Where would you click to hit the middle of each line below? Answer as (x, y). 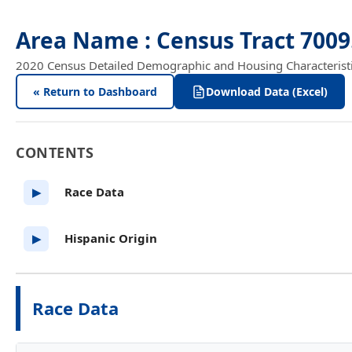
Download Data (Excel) (267, 92)
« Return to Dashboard (95, 92)
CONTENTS (55, 152)
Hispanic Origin (111, 238)
